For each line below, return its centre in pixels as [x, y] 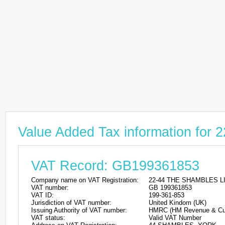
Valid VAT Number [175, 218]
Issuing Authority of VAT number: [79, 210]
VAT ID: [42, 195]
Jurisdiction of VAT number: [71, 203]
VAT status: [48, 218]
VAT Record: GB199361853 [115, 166]
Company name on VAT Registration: [85, 180]
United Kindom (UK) [178, 203]
